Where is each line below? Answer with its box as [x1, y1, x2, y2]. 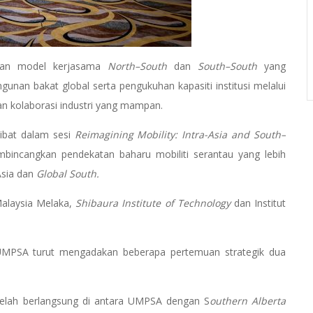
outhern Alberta [209, 294, 286, 308]
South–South [198, 59, 257, 73]
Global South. [36, 167, 102, 181]
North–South [108, 59, 167, 73]
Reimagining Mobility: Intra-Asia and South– [74, 128, 286, 142]
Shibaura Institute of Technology [75, 196, 231, 210]
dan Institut [230, 196, 286, 210]
